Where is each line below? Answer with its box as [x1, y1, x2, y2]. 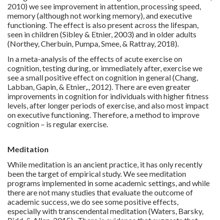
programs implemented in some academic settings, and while [7, 178, 210, 188]
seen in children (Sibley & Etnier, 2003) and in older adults [7, 29, 196, 39]
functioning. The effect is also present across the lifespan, [7, 20, 198, 29]
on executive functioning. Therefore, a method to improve [7, 110, 199, 119]
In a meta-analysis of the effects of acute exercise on [7, 54, 182, 63]
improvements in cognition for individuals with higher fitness [7, 91, 209, 101]
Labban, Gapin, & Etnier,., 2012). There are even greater [7, 82, 191, 91]
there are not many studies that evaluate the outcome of [7, 187, 193, 197]
